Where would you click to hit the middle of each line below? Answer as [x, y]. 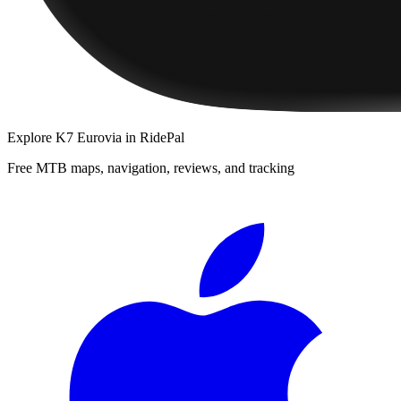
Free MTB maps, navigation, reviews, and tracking [151, 167]
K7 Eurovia [89, 137]
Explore [31, 137]
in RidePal [153, 137]
